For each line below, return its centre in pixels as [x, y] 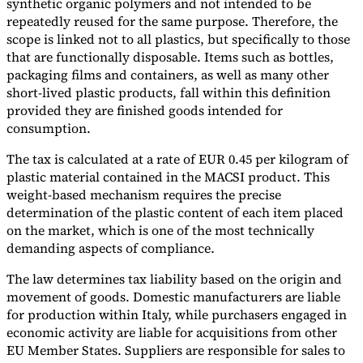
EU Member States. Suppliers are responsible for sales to [176, 350]
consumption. [49, 128]
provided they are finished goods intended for [145, 110]
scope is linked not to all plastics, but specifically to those [178, 38]
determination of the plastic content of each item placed [175, 212]
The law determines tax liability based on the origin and [174, 278]
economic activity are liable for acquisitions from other [172, 332]
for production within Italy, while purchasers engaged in [177, 314]
